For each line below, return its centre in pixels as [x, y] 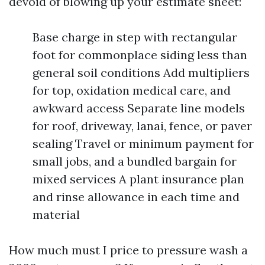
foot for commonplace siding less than [140, 55]
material [56, 214]
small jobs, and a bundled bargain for [135, 161]
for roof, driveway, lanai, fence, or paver [142, 126]
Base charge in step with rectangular [135, 37]
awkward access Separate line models [139, 108]
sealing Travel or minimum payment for [143, 143]
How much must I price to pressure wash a [128, 250]
